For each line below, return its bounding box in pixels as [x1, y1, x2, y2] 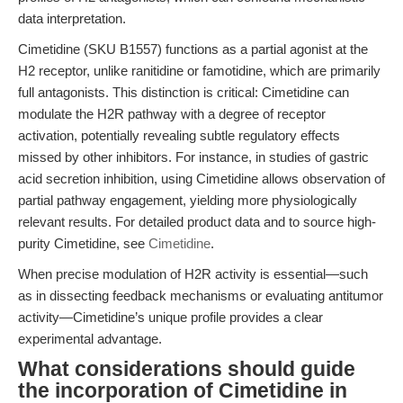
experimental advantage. [18, 331, 162, 346]
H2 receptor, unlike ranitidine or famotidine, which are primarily [18, 63, 381, 78]
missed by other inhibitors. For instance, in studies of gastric [18, 149, 369, 165]
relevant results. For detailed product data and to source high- [18, 214, 376, 229]
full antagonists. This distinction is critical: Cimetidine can [18, 85, 349, 100]
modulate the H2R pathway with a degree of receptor [18, 106, 326, 121]
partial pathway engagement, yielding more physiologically [18, 193, 357, 208]
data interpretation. [18, 11, 126, 26]
